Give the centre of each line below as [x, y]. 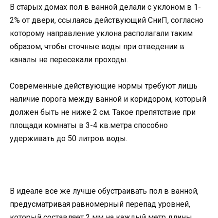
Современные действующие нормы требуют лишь [104, 86]
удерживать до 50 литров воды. [69, 138]
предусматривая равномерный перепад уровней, [100, 204]
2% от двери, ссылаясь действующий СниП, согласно [107, 20]
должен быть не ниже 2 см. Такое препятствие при [103, 112]
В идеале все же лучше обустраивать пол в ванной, [104, 191]
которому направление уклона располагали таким [101, 33]
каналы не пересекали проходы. [69, 59]
